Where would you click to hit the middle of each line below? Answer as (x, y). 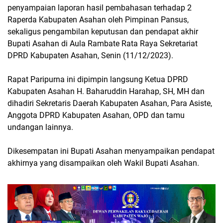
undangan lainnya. (40, 127)
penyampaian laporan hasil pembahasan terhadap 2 (100, 8)
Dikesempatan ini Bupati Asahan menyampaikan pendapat (111, 151)
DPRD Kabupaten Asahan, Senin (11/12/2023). (91, 56)
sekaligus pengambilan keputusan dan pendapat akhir (103, 32)
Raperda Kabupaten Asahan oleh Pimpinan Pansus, (98, 20)
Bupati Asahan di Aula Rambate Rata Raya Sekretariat (103, 44)
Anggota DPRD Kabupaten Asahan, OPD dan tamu (96, 115)
